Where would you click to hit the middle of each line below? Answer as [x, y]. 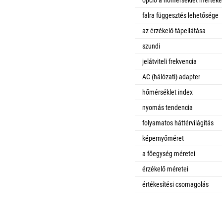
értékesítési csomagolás [175, 184]
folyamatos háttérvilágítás [178, 123]
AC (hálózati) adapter [171, 77]
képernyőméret [163, 138]
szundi [151, 46]
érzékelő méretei [165, 169]
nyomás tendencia [167, 108]
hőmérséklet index [167, 92]
